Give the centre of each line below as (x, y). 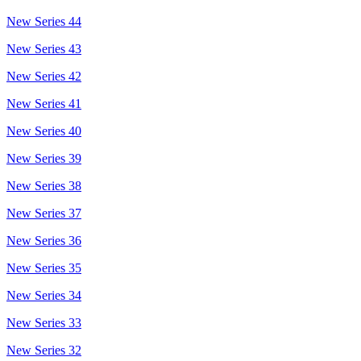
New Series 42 (44, 76)
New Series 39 (44, 158)
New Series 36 (44, 240)
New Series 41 (44, 103)
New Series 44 (44, 21)
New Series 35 (44, 268)
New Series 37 (44, 213)
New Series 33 (44, 322)
